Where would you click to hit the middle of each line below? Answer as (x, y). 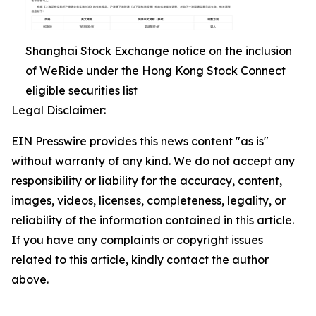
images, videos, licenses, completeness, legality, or (148, 201)
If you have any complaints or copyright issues (137, 240)
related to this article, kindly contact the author (140, 260)
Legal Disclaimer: (59, 110)
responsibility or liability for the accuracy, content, (147, 181)
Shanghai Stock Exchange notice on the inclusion (159, 51)
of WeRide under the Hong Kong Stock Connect (156, 71)
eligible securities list (81, 91)
